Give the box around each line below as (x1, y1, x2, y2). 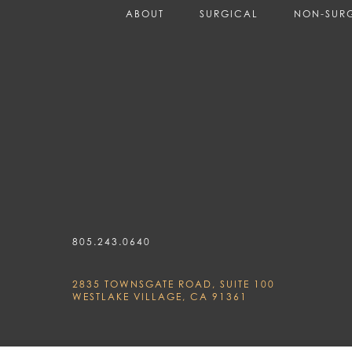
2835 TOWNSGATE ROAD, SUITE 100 (72, 277, 275, 290)
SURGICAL (200, 7, 259, 20)
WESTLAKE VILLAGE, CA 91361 (72, 290, 247, 302)
